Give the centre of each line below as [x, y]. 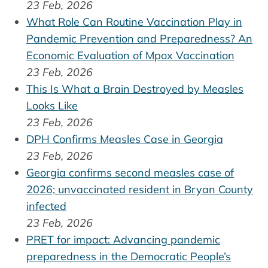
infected [46, 206]
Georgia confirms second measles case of [130, 172]
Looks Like [52, 105]
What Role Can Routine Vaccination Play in [134, 22]
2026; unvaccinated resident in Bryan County [140, 189]
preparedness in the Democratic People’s [129, 256]
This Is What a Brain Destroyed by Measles [135, 89]
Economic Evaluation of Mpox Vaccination [130, 55]
